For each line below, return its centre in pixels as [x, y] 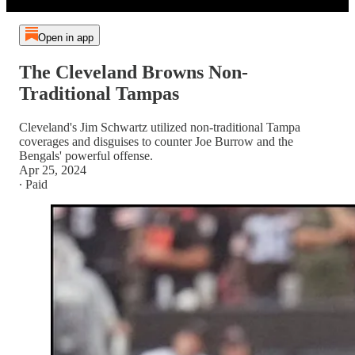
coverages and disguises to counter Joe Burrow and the [156, 141]
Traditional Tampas [99, 93]
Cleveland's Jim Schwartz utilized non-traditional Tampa [160, 127]
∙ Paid [33, 184]
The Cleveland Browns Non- [134, 72]
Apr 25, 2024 [53, 170]
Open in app [65, 38]
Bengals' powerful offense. [86, 155]
